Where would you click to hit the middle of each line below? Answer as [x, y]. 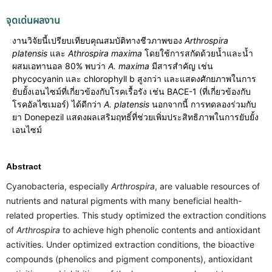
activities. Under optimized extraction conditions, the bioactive [130, 244]
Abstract [24, 166]
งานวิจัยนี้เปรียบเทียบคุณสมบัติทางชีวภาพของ [98, 40]
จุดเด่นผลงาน [33, 20]
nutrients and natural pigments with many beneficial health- [124, 200]
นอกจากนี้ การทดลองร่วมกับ [203, 104]
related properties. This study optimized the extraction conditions [136, 215]
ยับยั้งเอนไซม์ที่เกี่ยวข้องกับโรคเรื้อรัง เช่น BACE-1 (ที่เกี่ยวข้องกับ [131, 91]
